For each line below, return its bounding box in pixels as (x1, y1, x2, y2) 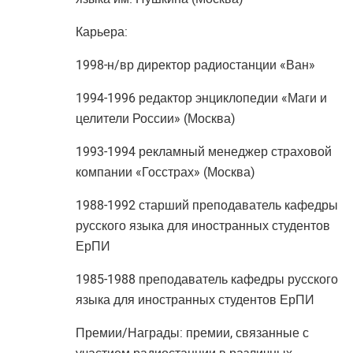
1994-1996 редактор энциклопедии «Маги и (75, 91, 327, 106)
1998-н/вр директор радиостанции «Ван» (75, 58, 315, 72)
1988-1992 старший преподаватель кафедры (75, 198, 338, 213)
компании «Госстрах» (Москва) (75, 165, 255, 180)
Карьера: (75, 24, 128, 39)
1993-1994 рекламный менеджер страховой (75, 144, 332, 159)
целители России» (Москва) (75, 111, 236, 126)
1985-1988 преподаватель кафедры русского (75, 272, 338, 287)
